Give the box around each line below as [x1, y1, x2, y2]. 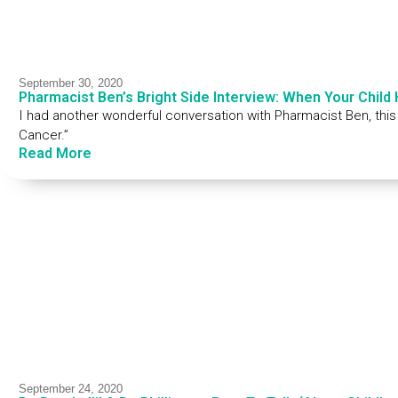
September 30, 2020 [18, 76, 123, 91]
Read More [18, 145, 92, 163]
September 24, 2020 [18, 382, 123, 396]
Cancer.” [18, 127, 68, 144]
